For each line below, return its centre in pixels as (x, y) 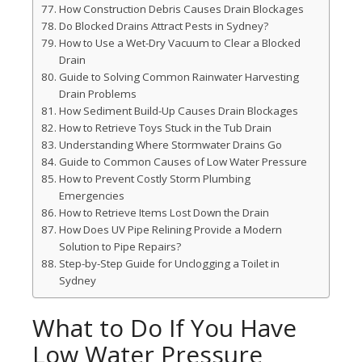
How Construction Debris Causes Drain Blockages (181, 9)
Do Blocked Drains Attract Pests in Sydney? (163, 26)
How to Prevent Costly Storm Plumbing (154, 179)
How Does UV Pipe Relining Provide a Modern (170, 229)
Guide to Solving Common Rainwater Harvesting (179, 77)
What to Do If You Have (164, 328)
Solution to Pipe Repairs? (120, 246)
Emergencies (91, 196)
